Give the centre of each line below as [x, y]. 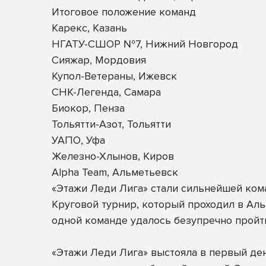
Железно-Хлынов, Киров [113, 156]
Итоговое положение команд [124, 12]
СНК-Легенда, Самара [106, 92]
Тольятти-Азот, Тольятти [111, 124]
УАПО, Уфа [78, 140]
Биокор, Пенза [88, 108]
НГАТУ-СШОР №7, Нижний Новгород [145, 44]
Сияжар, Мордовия [99, 60]
